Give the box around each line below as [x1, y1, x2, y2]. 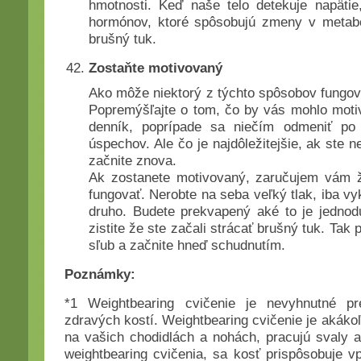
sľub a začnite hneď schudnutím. [89, 237, 285, 253]
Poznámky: [64, 266, 135, 282]
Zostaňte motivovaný [89, 60, 222, 76]
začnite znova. [89, 152, 176, 168]
